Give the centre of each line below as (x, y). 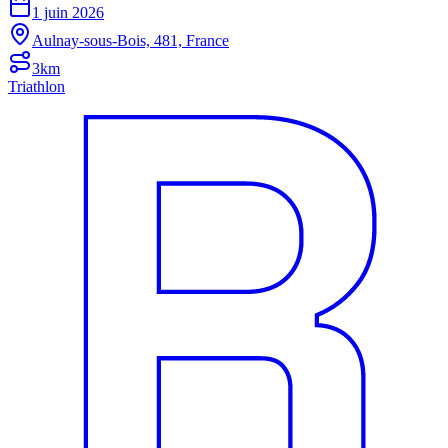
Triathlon (36, 86)
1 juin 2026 (68, 12)
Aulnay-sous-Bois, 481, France (130, 40)
